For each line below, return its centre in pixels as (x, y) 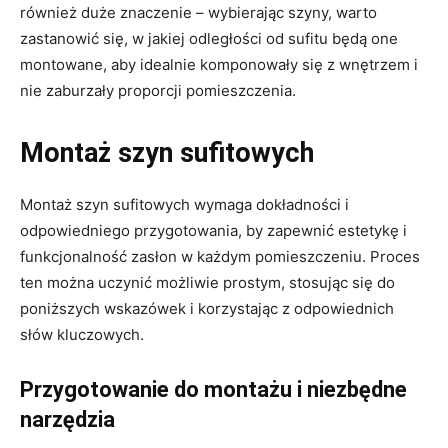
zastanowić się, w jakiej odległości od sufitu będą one (209, 38)
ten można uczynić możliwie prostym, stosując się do (207, 282)
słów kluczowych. (82, 334)
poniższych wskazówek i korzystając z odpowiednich (207, 308)
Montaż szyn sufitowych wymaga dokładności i (184, 204)
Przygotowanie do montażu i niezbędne (213, 389)
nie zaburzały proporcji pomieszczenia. (158, 90)
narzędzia (67, 419)
